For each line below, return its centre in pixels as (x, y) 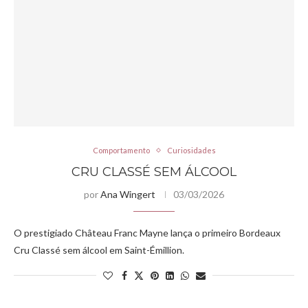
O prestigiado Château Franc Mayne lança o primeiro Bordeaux (147, 233)
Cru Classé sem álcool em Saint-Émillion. (99, 250)
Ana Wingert (128, 194)
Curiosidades (191, 150)
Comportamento (121, 150)
